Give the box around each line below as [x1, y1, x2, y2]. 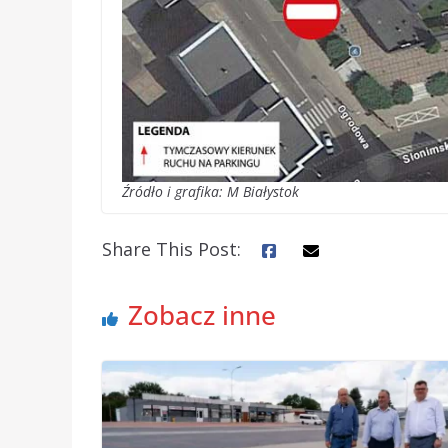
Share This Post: [102, 237, 241, 262]
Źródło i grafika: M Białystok [122, 182, 299, 202]
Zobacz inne [128, 297, 276, 334]
